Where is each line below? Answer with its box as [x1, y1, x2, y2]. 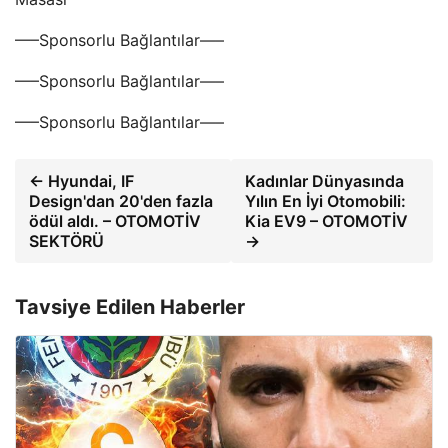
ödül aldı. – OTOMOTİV [29, 211, 201, 231]
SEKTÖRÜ [29, 231, 104, 251]
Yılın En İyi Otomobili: [245, 191, 407, 211]
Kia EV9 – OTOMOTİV [245, 211, 409, 231]
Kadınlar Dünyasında [245, 171, 405, 191]
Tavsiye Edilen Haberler [15, 295, 245, 319]
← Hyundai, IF [29, 171, 134, 191]
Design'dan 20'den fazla [29, 191, 213, 211]
